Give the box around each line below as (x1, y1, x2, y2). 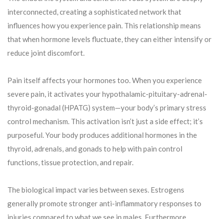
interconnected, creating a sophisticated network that (7, 7, 181, 16)
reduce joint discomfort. (7, 48, 85, 57)
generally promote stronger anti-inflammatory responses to (7, 198, 201, 208)
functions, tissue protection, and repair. (7, 157, 133, 167)
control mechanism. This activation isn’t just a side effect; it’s (7, 116, 203, 126)
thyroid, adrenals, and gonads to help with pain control (7, 144, 182, 153)
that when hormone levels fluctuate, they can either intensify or (7, 34, 212, 44)
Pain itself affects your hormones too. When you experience (7, 75, 202, 85)
